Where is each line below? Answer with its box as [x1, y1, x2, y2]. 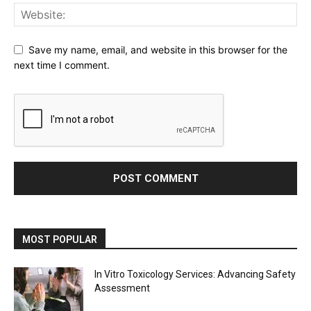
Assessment [94, 283, 150, 294]
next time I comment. [14, 59, 110, 72]
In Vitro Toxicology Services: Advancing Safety [94, 269, 296, 280]
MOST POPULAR [22, 234, 97, 246]
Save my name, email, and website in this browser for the [28, 43, 287, 56]
